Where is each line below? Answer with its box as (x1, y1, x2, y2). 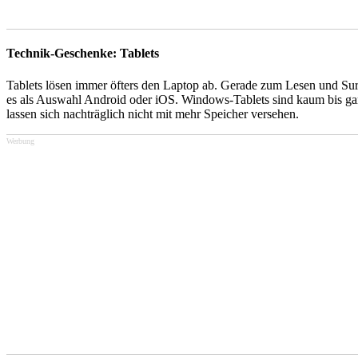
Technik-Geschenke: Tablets (6, 46, 159, 61)
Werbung (6, 136, 34, 145)
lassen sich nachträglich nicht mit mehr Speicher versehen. (6, 106, 299, 121)
